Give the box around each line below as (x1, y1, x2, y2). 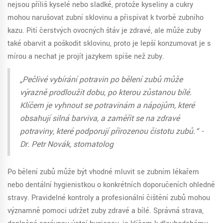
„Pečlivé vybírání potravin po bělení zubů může (20, 74, 183, 86)
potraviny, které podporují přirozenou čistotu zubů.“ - (20, 126, 203, 137)
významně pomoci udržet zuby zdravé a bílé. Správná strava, (7, 206, 204, 217)
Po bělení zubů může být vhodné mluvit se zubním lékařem (7, 167, 199, 178)
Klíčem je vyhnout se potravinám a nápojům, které (20, 100, 195, 111)
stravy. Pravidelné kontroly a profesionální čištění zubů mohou (7, 193, 210, 204)
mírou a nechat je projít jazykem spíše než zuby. (7, 51, 164, 62)
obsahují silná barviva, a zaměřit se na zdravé (20, 113, 180, 124)
